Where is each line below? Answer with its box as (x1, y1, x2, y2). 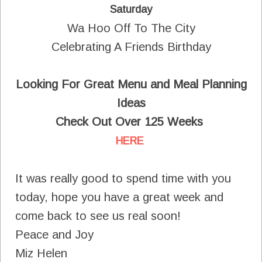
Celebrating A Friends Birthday (51, 40, 211, 54)
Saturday (110, 4, 152, 16)
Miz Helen (15, 247, 67, 260)
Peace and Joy (15, 228, 94, 242)
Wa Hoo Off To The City (67, 22, 195, 35)
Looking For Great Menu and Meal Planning (15, 78, 247, 91)
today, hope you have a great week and (15, 191, 223, 204)
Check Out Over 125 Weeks (56, 115, 206, 129)
